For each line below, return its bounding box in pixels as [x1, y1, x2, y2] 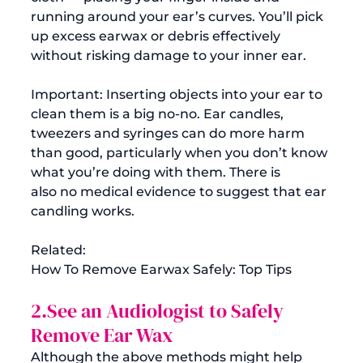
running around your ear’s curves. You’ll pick [31, 8, 327, 24]
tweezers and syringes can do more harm [31, 125, 308, 141]
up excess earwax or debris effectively [31, 28, 284, 44]
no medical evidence [60, 183, 196, 199]
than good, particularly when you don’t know [31, 144, 331, 160]
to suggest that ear [196, 183, 330, 199]
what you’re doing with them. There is [31, 164, 284, 180]
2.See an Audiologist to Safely [31, 297, 288, 324]
